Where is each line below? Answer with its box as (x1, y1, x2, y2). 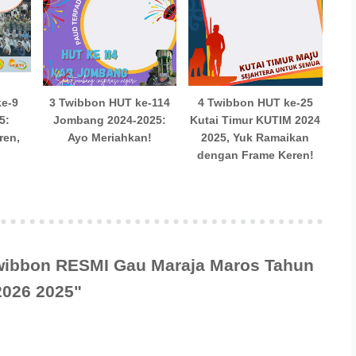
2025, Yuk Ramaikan (201, 130, 310, 144)
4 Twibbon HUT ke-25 (197, 95, 313, 109)
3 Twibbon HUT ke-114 (49, 95, 171, 109)
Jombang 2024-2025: (53, 113, 167, 126)
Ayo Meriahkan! (68, 130, 153, 144)
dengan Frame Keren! (196, 148, 314, 161)
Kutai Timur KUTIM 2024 (190, 113, 321, 126)
